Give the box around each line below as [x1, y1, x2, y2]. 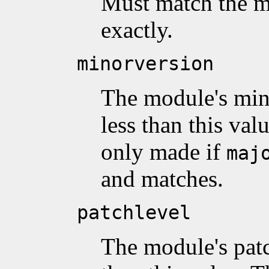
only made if [101, 138, 226, 165]
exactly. [101, 16, 173, 43]
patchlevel [77, 201, 191, 223]
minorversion [77, 52, 214, 74]
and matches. [101, 165, 223, 192]
